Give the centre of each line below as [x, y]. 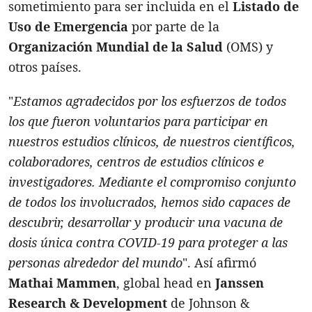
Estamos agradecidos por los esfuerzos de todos [150, 101]
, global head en [166, 282]
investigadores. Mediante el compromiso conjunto [152, 181]
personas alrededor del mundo [95, 262]
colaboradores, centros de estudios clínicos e [136, 161]
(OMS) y [248, 46]
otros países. [45, 67]
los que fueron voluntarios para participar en [138, 121]
